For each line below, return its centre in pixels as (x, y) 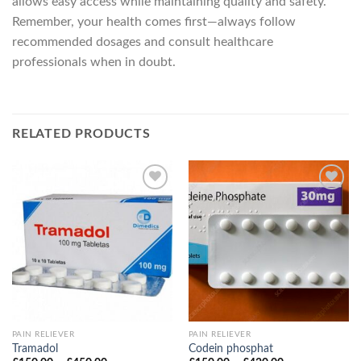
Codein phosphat (230, 349)
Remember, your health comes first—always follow (154, 22)
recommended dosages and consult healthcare (143, 42)
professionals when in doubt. (94, 62)
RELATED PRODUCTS (81, 134)
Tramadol (35, 349)
